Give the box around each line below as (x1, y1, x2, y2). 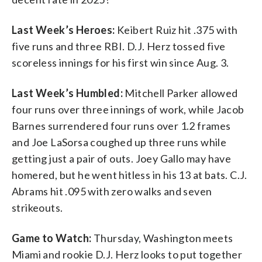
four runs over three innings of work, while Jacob (12, 102, 244, 116)
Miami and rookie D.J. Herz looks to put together (12, 247, 243, 261)
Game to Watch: (12, 231, 92, 244)
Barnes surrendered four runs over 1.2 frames (12, 119, 231, 132)
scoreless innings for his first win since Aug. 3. (12, 56, 229, 69)
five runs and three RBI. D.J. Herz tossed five (12, 39, 226, 53)
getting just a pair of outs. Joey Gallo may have (12, 151, 232, 165)
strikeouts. (12, 201, 63, 214)
